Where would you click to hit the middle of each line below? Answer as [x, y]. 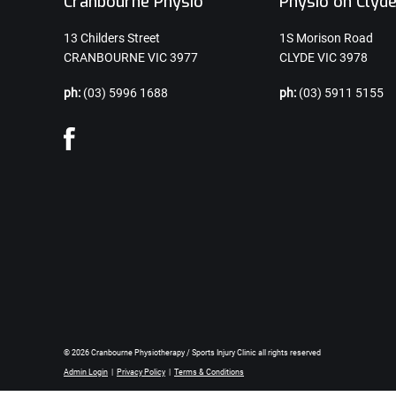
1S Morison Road [326, 38]
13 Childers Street [112, 38]
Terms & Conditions [209, 372]
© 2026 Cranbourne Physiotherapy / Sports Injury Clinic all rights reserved [192, 353]
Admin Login [86, 372]
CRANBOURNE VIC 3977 [131, 57]
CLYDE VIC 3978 [323, 57]
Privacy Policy [141, 372]
